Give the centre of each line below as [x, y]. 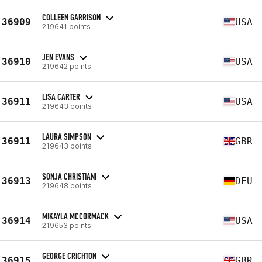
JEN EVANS [58, 57]
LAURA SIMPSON [67, 136]
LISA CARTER [61, 96]
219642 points [67, 66]
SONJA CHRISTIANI [69, 176]
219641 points [66, 26]
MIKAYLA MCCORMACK [75, 216]
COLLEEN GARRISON [71, 17]
